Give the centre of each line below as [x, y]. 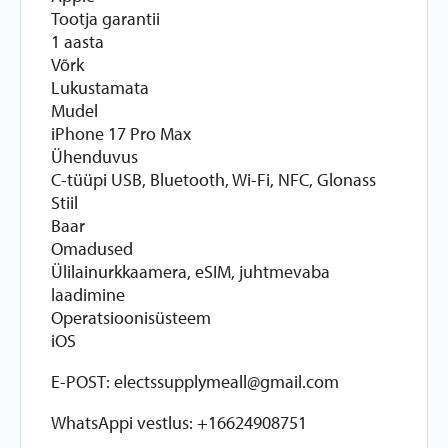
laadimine [88, 294]
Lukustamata [100, 87]
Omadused [92, 248]
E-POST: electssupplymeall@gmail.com [195, 381]
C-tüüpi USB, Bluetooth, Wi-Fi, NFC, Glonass [213, 179]
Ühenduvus [94, 156]
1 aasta [77, 41]
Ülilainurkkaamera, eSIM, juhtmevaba [190, 271]
